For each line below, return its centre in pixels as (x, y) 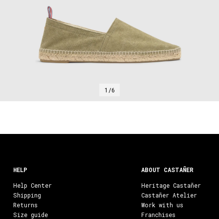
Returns (25, 205)
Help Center (32, 186)
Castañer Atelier (169, 195)
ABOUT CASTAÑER (168, 170)
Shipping (27, 195)
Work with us (163, 205)
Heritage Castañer (171, 186)
